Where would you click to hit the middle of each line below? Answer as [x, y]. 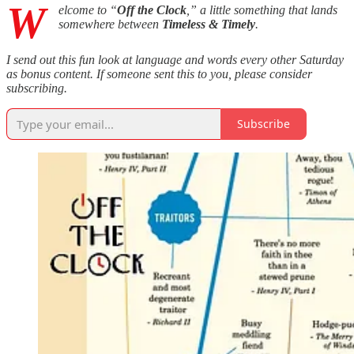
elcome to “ [88, 9]
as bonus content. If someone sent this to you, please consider [159, 73]
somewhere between [110, 24]
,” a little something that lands [262, 9]
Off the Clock [152, 9]
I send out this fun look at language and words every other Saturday [175, 59]
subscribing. [37, 88]
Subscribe [264, 124]
